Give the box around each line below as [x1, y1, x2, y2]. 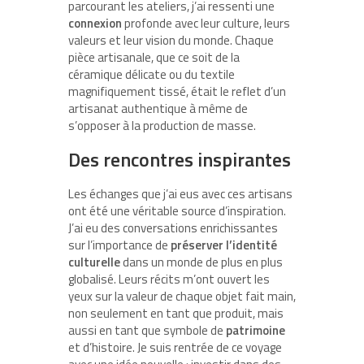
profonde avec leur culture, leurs [122, 13, 290, 32]
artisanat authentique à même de [68, 98, 248, 118]
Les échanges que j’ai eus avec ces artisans [68, 184, 292, 203]
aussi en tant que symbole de [68, 320, 226, 340]
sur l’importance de [68, 235, 171, 254]
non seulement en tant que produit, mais [68, 303, 284, 323]
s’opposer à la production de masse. [68, 115, 256, 135]
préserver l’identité [171, 235, 277, 254]
